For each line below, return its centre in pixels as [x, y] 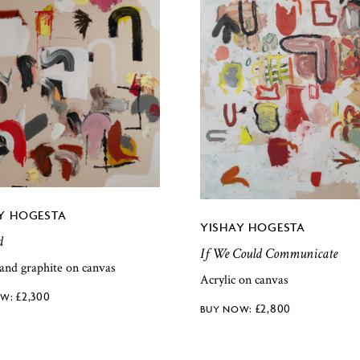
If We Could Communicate [268, 254]
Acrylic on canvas [244, 280]
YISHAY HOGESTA [252, 227]
